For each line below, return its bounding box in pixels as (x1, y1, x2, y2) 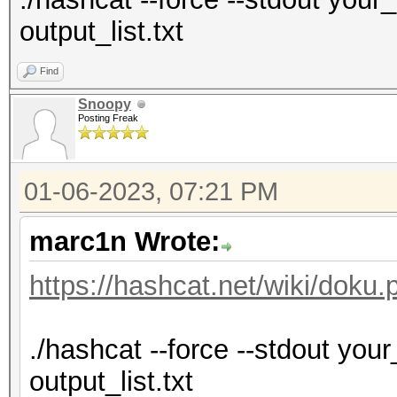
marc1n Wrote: (29, 226, 220, 257)
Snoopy (78, 97, 131, 112)
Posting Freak (78, 113, 138, 123)
